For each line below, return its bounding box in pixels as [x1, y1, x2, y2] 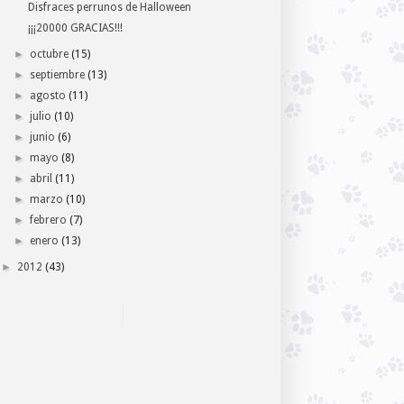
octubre [30, 48, 69, 61]
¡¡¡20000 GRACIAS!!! [27, 22, 123, 35]
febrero [30, 214, 68, 227]
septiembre [30, 69, 86, 82]
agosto [30, 89, 67, 103]
